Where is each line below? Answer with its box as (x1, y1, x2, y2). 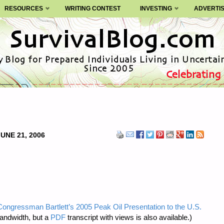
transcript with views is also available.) (65, 213, 192, 222)
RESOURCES (4, 5, 43, 12)
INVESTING (139, 5, 172, 12)
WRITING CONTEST (65, 5, 121, 12)
